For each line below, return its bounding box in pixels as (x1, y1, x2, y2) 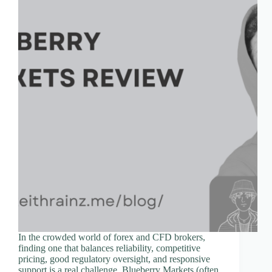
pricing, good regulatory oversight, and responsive (18, 253, 210, 264)
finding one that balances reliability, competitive (18, 242, 200, 253)
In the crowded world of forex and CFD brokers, (18, 231, 205, 242)
